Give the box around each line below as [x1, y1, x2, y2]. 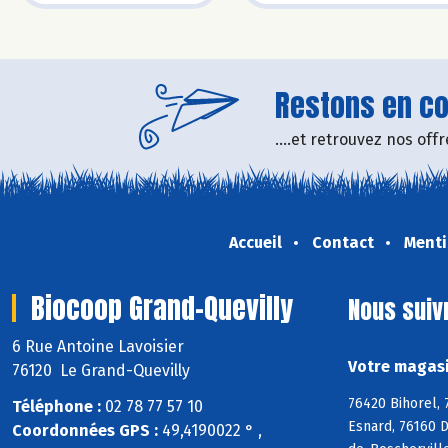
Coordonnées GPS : [12, 421, 158, 441]
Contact [311, 232, 374, 252]
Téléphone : [12, 397, 101, 417]
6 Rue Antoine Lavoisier [12, 336, 188, 356]
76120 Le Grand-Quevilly [12, 360, 190, 380]
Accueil [228, 232, 282, 252]
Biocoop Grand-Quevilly [31, 286, 293, 329]
